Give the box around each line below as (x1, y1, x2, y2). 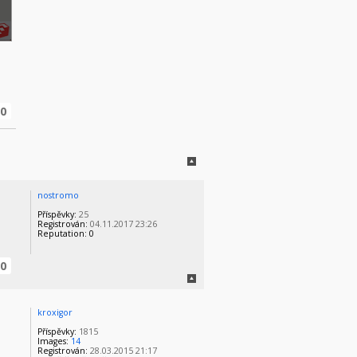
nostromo (37, 189, 80, 201)
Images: (37, 335, 69, 347)
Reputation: (37, 227, 88, 239)
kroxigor (37, 307, 73, 319)
